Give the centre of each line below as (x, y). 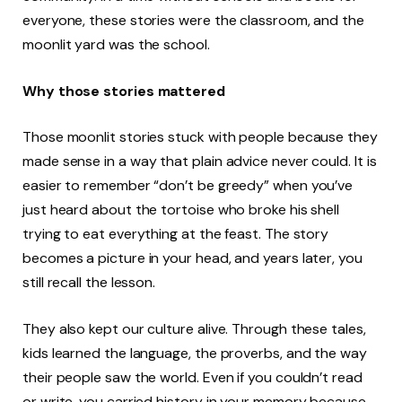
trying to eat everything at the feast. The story (176, 234)
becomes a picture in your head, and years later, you (192, 258)
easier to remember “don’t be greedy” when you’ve (188, 186)
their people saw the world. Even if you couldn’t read (192, 378)
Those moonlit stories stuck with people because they (200, 137)
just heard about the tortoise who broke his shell (181, 210)
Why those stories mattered (124, 91)
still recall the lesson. (89, 283)
